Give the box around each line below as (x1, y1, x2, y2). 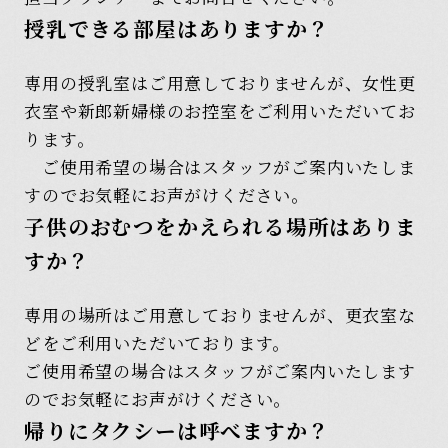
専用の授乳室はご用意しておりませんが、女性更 (24, 70, 416, 96)
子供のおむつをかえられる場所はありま (24, 211, 417, 242)
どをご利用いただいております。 (24, 330, 291, 356)
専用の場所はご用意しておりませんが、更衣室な (24, 302, 416, 328)
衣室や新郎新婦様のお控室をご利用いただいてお (24, 98, 416, 124)
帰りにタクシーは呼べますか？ (24, 415, 330, 446)
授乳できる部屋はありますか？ (24, 12, 330, 43)
